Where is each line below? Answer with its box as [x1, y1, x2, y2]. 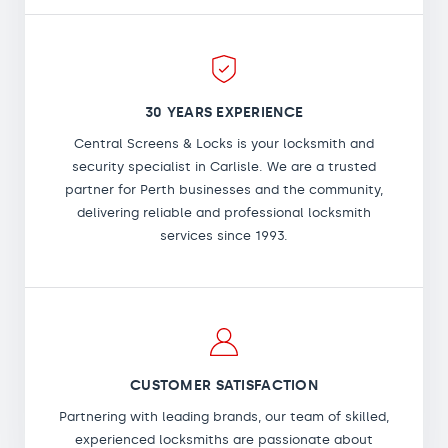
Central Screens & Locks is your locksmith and [74, 135, 374, 151]
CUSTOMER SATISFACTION [130, 376, 318, 394]
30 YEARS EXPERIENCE [144, 103, 304, 121]
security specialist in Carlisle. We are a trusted [72, 158, 376, 174]
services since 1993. [160, 227, 288, 243]
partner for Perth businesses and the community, [65, 181, 383, 197]
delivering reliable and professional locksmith [77, 204, 371, 220]
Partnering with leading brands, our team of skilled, [59, 408, 389, 424]
